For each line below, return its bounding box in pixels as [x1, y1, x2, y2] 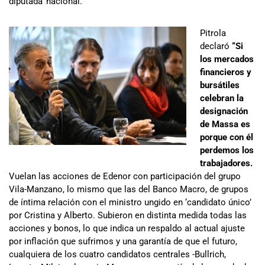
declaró [199, 41, 232, 52]
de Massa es [199, 119, 250, 130]
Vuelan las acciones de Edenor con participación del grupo [9, 171, 241, 182]
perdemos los [199, 145, 254, 156]
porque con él [199, 132, 253, 143]
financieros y [199, 67, 251, 78]
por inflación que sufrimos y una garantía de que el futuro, [9, 236, 237, 247]
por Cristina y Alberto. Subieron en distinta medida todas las [9, 210, 247, 221]
